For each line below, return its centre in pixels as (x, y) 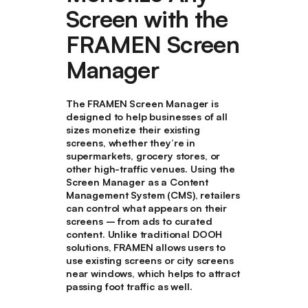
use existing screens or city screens (150, 260)
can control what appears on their (146, 208)
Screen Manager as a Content (137, 181)
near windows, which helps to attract (153, 273)
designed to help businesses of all (146, 116)
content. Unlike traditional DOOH (144, 234)
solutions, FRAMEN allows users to (146, 247)
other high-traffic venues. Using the (150, 168)
